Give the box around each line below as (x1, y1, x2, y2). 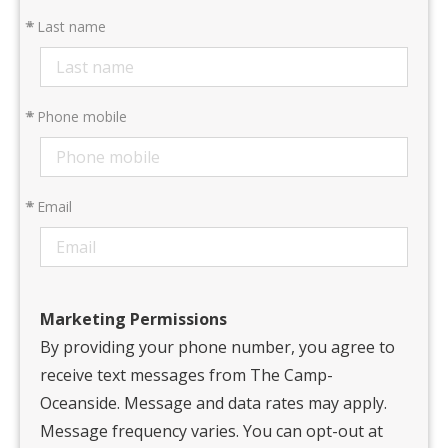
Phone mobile (33, 107, 127, 126)
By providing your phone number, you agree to (40, 336, 395, 358)
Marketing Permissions (40, 308, 227, 330)
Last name (33, 17, 106, 36)
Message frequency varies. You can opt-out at (40, 420, 383, 442)
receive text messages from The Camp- (40, 364, 333, 386)
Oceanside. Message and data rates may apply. (40, 392, 387, 414)
